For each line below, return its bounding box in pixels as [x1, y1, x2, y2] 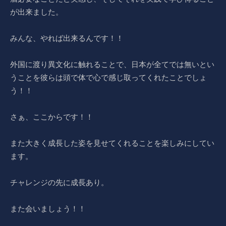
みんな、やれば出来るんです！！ [10, 33, 124, 43]
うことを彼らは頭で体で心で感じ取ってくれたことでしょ [10, 73, 207, 82]
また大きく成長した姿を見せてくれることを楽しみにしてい [10, 138, 214, 148]
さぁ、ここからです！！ [10, 112, 93, 122]
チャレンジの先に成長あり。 [10, 178, 108, 187]
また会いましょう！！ [10, 204, 86, 213]
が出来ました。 [10, 7, 63, 17]
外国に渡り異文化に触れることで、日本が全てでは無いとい [10, 60, 214, 69]
